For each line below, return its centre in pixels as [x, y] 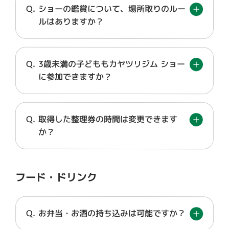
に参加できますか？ [75, 76]
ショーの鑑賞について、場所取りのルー [112, 9]
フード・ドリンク [56, 177]
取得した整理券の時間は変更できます [108, 119]
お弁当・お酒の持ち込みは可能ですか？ [112, 213]
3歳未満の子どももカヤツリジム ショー [111, 64]
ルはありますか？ [71, 21]
